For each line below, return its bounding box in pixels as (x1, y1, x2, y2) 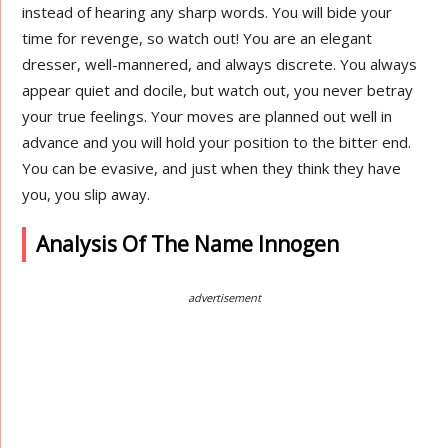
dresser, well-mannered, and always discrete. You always (22, 54, 418, 74)
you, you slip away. (22, 184, 151, 204)
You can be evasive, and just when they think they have (22, 158, 402, 178)
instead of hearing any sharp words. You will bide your (22, 2, 393, 22)
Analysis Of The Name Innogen (36, 230, 340, 258)
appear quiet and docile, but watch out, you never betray (22, 80, 414, 100)
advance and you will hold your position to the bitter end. (22, 132, 412, 152)
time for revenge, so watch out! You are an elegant (22, 28, 373, 48)
